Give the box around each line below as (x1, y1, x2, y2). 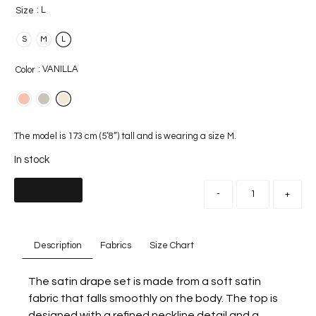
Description (33, 241, 82, 251)
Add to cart (25, 185, 71, 195)
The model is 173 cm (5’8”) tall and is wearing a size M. (14, 130, 236, 141)
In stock (14, 154, 49, 165)
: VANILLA (38, 64, 78, 75)
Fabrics (99, 241, 131, 251)
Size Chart (149, 241, 194, 251)
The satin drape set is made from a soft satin (28, 275, 261, 287)
